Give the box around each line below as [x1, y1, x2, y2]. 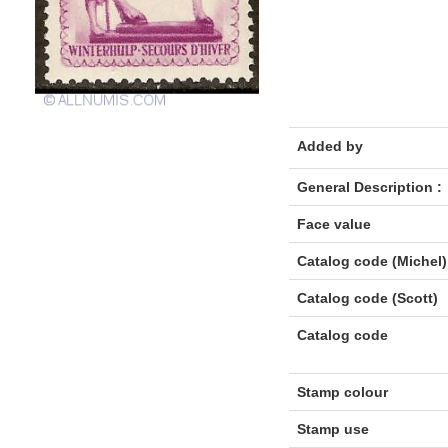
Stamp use [296, 421, 369, 437]
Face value [296, 216, 371, 232]
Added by [296, 138, 363, 154]
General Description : [296, 179, 442, 195]
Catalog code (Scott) [296, 290, 438, 306]
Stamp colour [296, 384, 388, 400]
